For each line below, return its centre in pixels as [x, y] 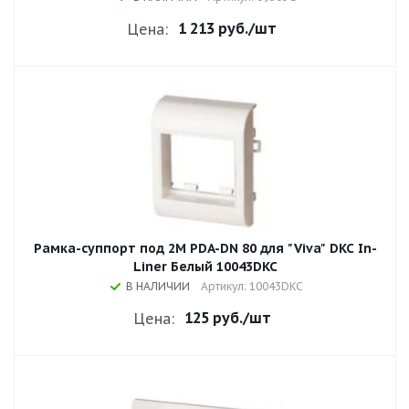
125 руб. [213, 318]
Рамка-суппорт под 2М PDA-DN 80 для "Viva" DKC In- [205, 248]
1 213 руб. [213, 28]
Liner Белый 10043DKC [205, 267]
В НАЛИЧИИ [158, 286]
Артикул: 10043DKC [252, 286]
